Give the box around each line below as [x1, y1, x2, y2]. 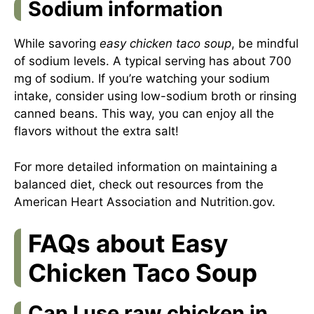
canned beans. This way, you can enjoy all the [14, 107, 274, 121]
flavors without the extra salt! [14, 124, 179, 138]
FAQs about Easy [28, 228, 228, 258]
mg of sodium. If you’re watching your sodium [14, 71, 270, 86]
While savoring [14, 36, 100, 50]
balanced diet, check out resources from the [14, 177, 264, 191]
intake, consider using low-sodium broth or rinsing [14, 89, 296, 103]
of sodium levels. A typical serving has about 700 [14, 54, 292, 68]
